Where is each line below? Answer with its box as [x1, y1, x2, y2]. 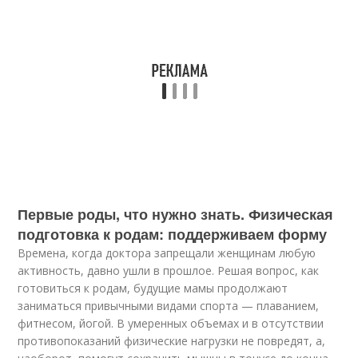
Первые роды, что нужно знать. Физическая [18, 204, 334, 225]
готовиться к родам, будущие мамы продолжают [18, 280, 288, 296]
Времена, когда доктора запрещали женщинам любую [18, 245, 316, 261]
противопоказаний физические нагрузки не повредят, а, [18, 333, 326, 348]
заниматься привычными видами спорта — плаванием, [18, 298, 320, 313]
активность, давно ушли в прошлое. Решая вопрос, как [18, 263, 320, 278]
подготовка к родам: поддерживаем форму [18, 224, 328, 245]
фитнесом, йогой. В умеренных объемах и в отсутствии [18, 316, 324, 331]
